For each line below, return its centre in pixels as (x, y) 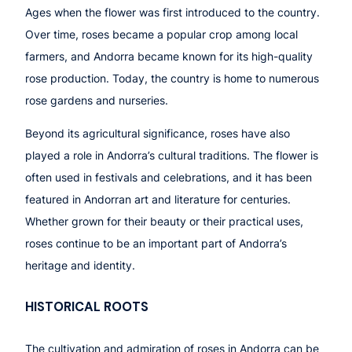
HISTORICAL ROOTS (87, 307)
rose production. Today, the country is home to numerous (172, 78)
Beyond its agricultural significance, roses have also (158, 133)
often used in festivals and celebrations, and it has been (169, 177)
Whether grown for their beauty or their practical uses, (164, 221)
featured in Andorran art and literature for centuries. (158, 199)
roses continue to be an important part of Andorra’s (156, 243)
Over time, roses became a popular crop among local (161, 34)
